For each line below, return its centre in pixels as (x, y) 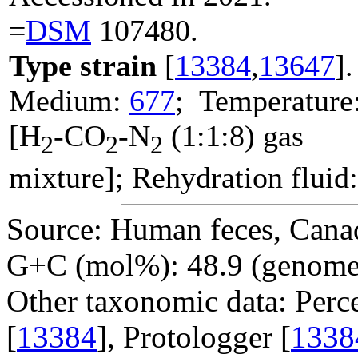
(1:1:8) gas (233, 135)
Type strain (83, 65)
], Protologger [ (194, 336)
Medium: (69, 100)
